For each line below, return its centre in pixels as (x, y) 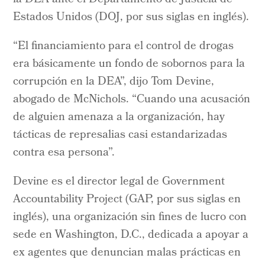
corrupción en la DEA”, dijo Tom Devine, (114, 82)
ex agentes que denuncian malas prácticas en (127, 253)
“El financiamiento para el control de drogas (124, 46)
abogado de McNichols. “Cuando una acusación (132, 100)
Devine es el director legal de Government (119, 182)
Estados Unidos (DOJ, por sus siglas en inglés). (131, 17)
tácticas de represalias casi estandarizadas (120, 135)
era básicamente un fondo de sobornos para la (129, 64)
